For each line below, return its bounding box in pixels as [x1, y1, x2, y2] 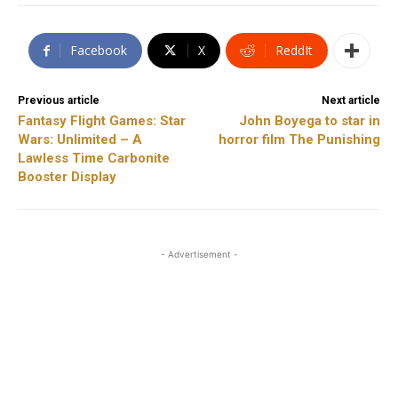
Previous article [18, 94, 99, 107]
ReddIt [275, 42, 313, 60]
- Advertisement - [160, 249, 238, 260]
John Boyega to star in [238, 113, 380, 130]
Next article [321, 94, 380, 107]
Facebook [69, 42, 127, 60]
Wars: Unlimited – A [18, 131, 142, 148]
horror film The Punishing [218, 131, 380, 148]
